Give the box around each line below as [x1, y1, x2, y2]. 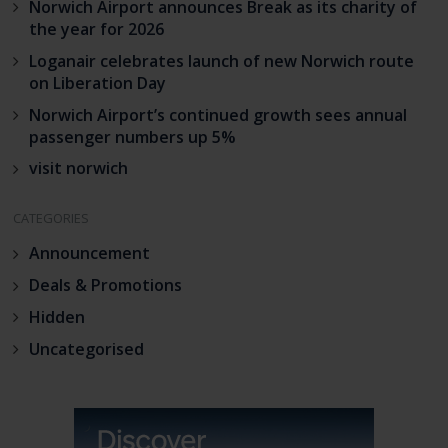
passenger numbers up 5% [28, 125, 236, 148]
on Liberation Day [28, 71, 166, 94]
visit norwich [28, 157, 128, 180]
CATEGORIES [12, 209, 89, 228]
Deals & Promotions [28, 274, 182, 297]
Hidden [28, 306, 85, 329]
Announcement [28, 242, 150, 265]
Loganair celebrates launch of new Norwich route [28, 49, 414, 72]
